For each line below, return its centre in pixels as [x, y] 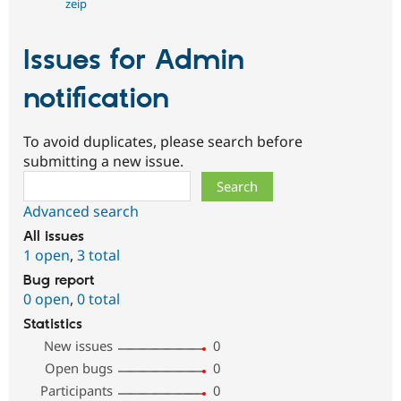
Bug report [59, 281]
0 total [98, 299]
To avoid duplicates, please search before [163, 142]
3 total [98, 256]
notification [96, 99]
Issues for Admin [134, 60]
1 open [47, 256]
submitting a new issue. [103, 162]
